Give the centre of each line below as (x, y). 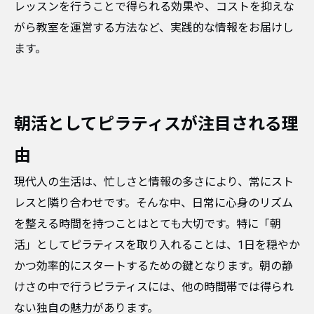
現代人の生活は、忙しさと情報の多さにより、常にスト (154, 182)
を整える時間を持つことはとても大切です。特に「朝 (148, 224)
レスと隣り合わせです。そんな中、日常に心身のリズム (153, 203)
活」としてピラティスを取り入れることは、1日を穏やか (157, 245)
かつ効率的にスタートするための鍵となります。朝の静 (153, 266)
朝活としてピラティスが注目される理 (156, 124)
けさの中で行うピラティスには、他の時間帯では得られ (154, 287)
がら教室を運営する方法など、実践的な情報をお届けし (154, 28)
